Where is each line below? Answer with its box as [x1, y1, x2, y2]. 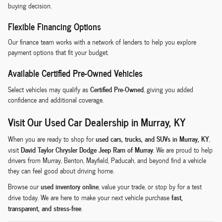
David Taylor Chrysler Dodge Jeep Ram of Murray [21, 144, 153, 156]
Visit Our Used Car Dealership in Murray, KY [8, 113, 186, 130]
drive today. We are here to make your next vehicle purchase [8, 192, 171, 204]
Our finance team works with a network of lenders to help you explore [8, 36, 196, 48]
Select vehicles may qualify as [8, 83, 90, 95]
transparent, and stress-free [8, 202, 81, 214]
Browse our [8, 181, 41, 193]
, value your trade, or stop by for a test [99, 181, 202, 193]
